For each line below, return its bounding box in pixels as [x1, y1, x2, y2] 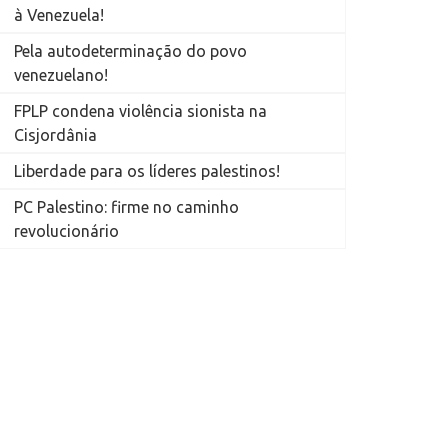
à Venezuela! [13, 6, 104, 25]
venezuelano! [13, 66, 108, 85]
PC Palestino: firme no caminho [13, 198, 239, 217]
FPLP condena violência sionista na [13, 102, 267, 121]
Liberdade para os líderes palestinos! [13, 162, 280, 181]
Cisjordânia [13, 126, 97, 145]
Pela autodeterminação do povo [13, 42, 247, 61]
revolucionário [13, 222, 119, 241]
